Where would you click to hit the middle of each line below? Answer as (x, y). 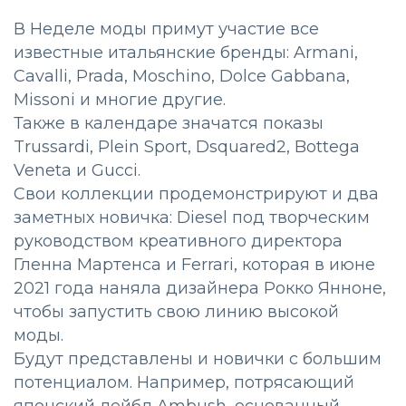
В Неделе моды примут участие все (166, 29)
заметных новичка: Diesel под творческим (192, 218)
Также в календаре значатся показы (169, 124)
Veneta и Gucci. (77, 171)
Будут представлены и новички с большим (198, 359)
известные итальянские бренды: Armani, (186, 53)
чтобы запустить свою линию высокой (176, 312)
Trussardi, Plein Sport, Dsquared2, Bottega (187, 147)
